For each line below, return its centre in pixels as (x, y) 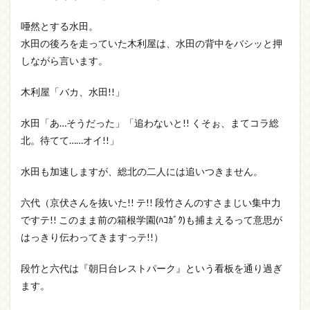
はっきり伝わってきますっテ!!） (92, 237)
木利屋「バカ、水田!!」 (73, 92)
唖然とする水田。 (60, 26)
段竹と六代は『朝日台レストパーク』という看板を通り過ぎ (152, 268)
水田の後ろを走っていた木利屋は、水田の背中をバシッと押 (152, 43)
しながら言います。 (64, 61)
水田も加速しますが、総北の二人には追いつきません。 (142, 171)
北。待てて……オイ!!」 (70, 140)
